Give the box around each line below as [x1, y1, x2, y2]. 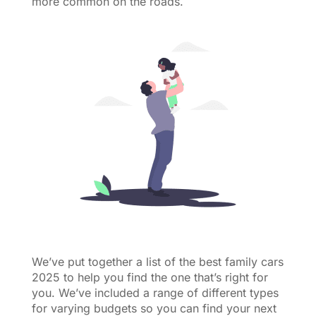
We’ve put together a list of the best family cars [31, 255, 284, 269]
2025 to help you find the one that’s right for [31, 270, 268, 284]
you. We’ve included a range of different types [31, 286, 279, 300]
